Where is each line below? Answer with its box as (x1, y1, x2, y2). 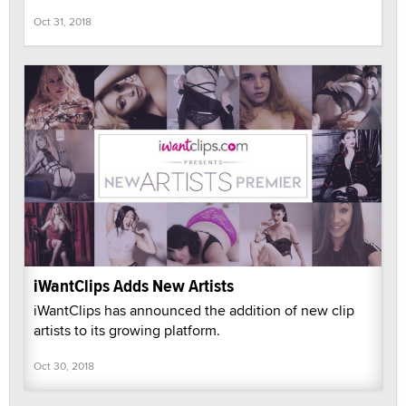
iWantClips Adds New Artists (34, 272, 234, 299)
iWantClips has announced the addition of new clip (34, 299, 354, 321)
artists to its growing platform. (34, 319, 220, 341)
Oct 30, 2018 (34, 357, 94, 373)
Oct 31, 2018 (34, 14, 92, 30)
